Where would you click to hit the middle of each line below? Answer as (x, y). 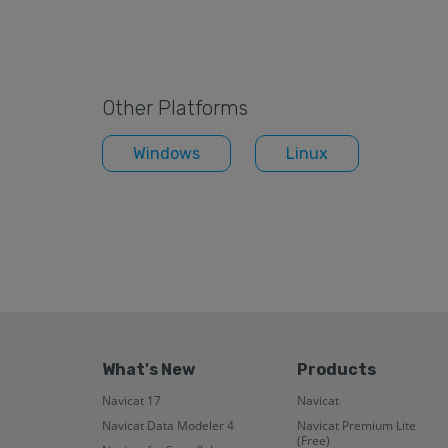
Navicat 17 (131, 400)
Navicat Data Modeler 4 (168, 425)
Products (336, 369)
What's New (148, 369)
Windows (166, 153)
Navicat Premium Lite (356, 425)
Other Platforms (175, 107)
